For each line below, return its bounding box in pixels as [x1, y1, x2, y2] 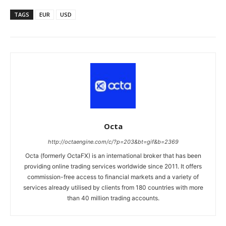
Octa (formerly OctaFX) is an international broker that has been [25, 151, 201, 159]
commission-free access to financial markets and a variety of [27, 173, 199, 181]
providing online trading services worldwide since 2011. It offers [24, 162, 202, 170]
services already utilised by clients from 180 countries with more [23, 183, 203, 191]
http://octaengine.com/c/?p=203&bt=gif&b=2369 [47, 138, 179, 145]
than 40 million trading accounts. [67, 194, 159, 202]
